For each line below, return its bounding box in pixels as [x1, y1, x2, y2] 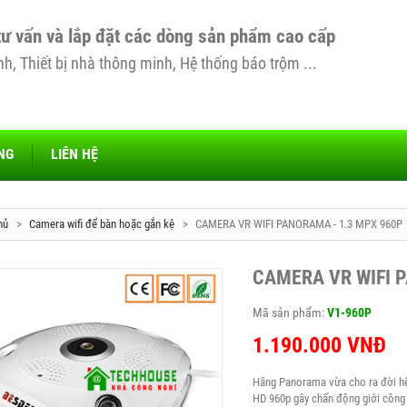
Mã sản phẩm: [253, 305, 328, 321]
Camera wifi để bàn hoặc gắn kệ [29, 217, 174, 232]
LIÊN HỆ [51, 145, 98, 164]
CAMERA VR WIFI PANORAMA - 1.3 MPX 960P [195, 217, 402, 232]
